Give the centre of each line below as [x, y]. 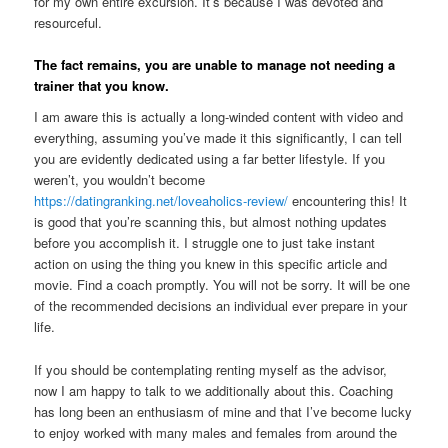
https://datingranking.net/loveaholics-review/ [161, 201]
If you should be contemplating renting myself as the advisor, [211, 369]
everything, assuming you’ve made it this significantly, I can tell [218, 138]
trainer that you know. [102, 85]
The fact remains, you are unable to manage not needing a [215, 64]
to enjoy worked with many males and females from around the [216, 432]
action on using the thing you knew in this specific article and [211, 264]
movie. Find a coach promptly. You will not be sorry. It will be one [222, 285]
